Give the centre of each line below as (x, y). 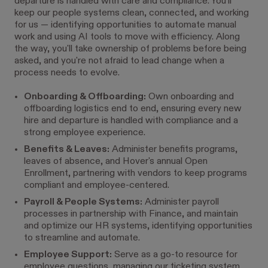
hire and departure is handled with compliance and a (131, 121)
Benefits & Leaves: (67, 150)
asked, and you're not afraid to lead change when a (119, 61)
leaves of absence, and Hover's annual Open (116, 162)
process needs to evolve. (67, 73)
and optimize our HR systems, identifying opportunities (138, 226)
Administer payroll (181, 202)
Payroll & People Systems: (83, 202)
